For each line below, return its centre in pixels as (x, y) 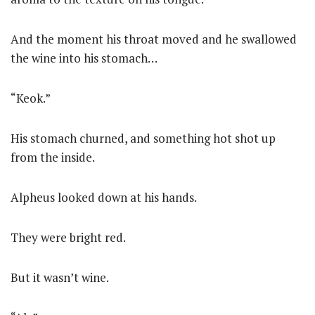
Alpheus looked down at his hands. (104, 197)
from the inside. (53, 157)
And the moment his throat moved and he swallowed (154, 39)
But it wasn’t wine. (60, 277)
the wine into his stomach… (84, 58)
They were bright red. (68, 237)
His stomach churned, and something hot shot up (143, 138)
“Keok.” (31, 98)
